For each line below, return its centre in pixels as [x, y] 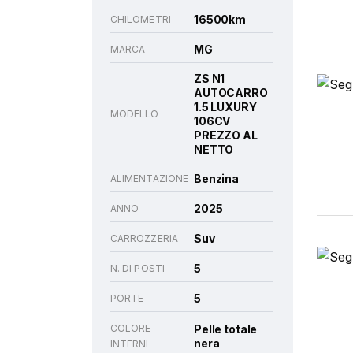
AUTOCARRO [231, 93]
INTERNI [130, 344]
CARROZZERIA [144, 238]
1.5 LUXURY [225, 107]
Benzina [217, 178]
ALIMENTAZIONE [150, 178]
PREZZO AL [226, 135]
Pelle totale [226, 329]
